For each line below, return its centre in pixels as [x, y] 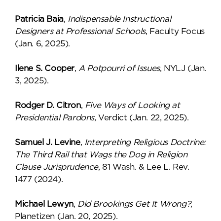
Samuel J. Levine [48, 142]
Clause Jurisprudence [57, 167]
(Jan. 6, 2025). [42, 44]
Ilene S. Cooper [45, 68]
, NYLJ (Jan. [183, 68]
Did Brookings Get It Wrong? [134, 204]
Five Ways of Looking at [132, 105]
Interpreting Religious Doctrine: [145, 142]
